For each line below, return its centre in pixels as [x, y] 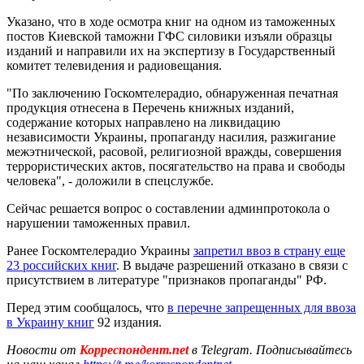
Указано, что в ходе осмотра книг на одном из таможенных [171, 21]
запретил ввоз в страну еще [269, 250]
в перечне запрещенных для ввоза [262, 307]
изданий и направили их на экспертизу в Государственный [171, 50]
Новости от [41, 349]
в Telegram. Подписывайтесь [272, 349]
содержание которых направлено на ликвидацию [143, 122]
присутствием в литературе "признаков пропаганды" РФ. [167, 279]
